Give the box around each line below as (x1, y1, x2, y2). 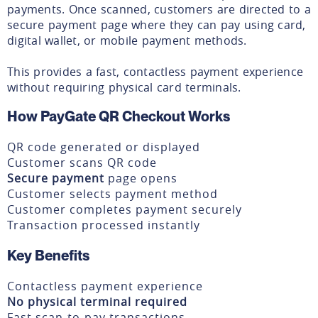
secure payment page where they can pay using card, (7, 16, 306, 33)
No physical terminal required (7, 293, 187, 309)
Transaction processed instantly (7, 216, 200, 233)
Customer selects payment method (7, 185, 218, 202)
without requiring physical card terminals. (7, 79, 241, 95)
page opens (104, 170, 177, 186)
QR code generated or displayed (7, 138, 200, 155)
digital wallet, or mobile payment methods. (7, 32, 247, 48)
